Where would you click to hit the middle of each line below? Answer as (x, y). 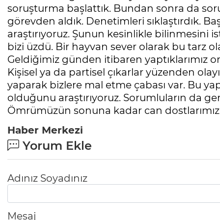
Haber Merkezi (45, 130)
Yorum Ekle (55, 145)
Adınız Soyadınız (47, 178)
